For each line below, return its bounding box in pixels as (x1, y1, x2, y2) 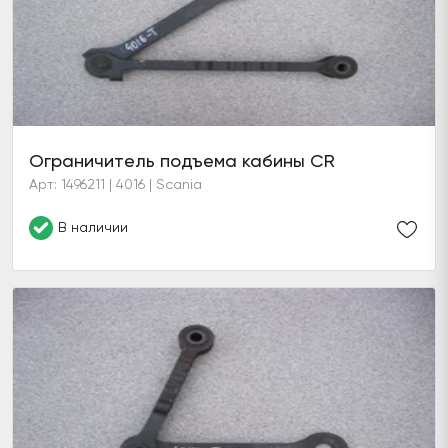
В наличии (58, 219, 128, 235)
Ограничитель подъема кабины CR (29, 150, 335, 171)
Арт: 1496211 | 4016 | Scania (29, 176, 202, 192)
